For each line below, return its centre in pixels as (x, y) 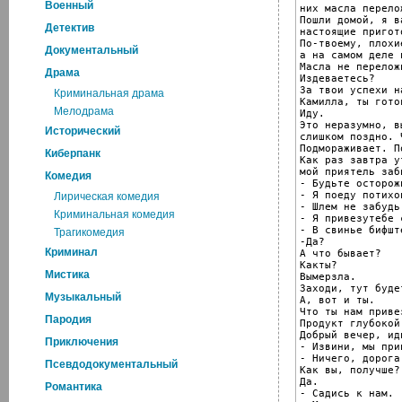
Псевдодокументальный (111, 364)
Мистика (67, 275)
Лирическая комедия (107, 197)
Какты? (319, 265)
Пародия (68, 319)
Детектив (70, 28)
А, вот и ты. (337, 300)
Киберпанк (73, 153)
